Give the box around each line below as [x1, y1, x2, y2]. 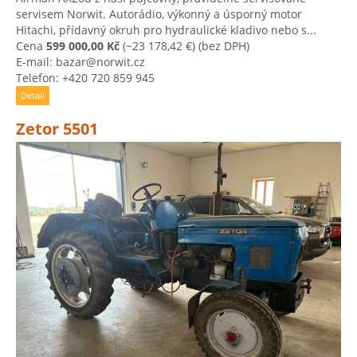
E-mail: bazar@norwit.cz [16, 54, 145, 70]
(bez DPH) [195, 38, 249, 54]
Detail [21, 90, 45, 102]
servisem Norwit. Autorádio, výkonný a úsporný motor [16, 6, 302, 22]
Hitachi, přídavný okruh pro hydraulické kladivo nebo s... [16, 22, 316, 38]
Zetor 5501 [16, 118, 98, 140]
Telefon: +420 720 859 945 [16, 70, 155, 86]
